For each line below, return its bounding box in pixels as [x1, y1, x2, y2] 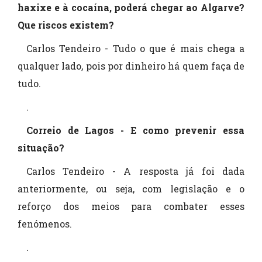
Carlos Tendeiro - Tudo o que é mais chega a [26, 42, 244, 54]
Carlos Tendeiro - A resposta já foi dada [26, 165, 244, 177]
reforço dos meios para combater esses [18, 200, 244, 212]
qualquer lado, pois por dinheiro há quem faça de [18, 60, 244, 72]
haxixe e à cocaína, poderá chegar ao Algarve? [18, 1, 244, 13]
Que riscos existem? [18, 19, 114, 31]
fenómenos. [18, 218, 72, 230]
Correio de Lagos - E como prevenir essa [26, 124, 244, 136]
